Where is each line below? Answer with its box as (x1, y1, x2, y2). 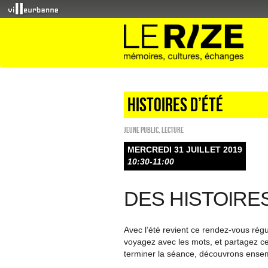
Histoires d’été (127, 94, 223, 115)
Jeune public (124, 125, 159, 135)
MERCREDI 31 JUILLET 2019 (127, 145, 242, 154)
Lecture (162, 125, 184, 135)
